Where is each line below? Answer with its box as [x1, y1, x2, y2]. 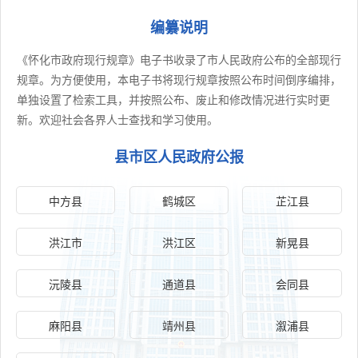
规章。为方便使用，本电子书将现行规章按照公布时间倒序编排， [17, 70, 341, 87]
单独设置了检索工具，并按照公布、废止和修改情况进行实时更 [17, 90, 330, 107]
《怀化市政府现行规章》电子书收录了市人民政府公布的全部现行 [17, 50, 341, 67]
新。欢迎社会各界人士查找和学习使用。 [17, 110, 218, 127]
